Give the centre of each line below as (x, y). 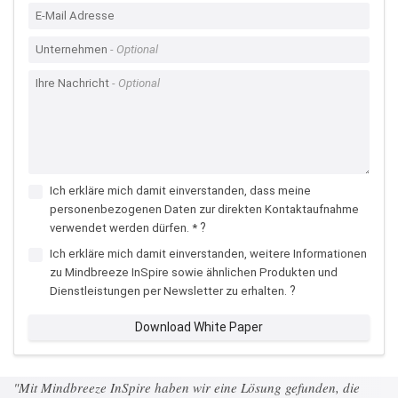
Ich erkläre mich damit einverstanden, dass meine (180, 190)
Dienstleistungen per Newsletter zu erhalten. (168, 291)
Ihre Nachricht (72, 83)
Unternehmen (72, 49)
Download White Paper (199, 326)
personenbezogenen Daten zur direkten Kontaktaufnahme (204, 209)
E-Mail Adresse (75, 15)
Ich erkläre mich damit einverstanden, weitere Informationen (208, 253)
